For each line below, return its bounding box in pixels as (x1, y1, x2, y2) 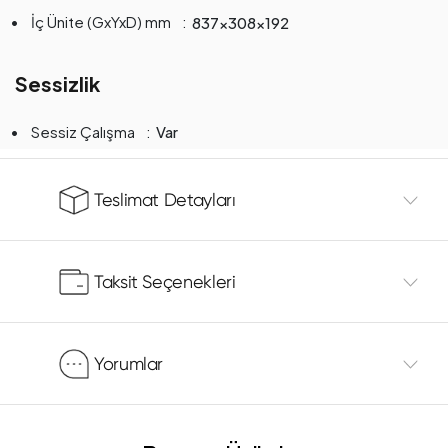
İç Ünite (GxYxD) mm (31, 12, 171, 32)
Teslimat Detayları (94, 189, 236, 211)
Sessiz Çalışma (31, 121, 135, 141)
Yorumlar (94, 353, 164, 375)
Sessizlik (15, 71, 100, 97)
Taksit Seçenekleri (94, 271, 236, 293)
